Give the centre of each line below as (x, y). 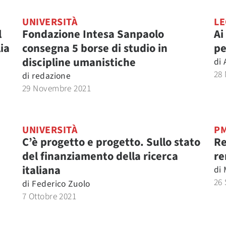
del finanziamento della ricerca (100, 156)
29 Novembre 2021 (56, 89)
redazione (51, 76)
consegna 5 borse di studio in (95, 48)
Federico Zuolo (61, 184)
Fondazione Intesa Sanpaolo (93, 34)
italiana (41, 171)
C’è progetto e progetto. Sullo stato (111, 142)
